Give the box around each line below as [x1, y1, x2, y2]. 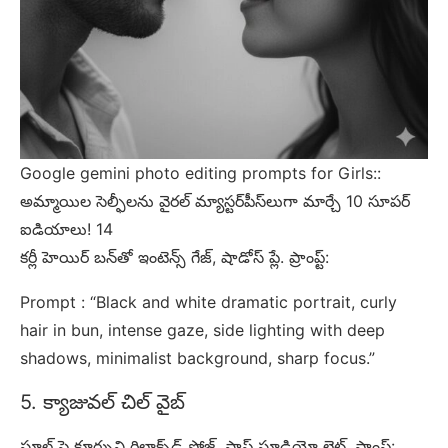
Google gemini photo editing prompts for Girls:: [20, 162, 381, 183]
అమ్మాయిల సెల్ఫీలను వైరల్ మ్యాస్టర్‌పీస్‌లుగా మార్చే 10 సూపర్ [20, 190, 410, 211]
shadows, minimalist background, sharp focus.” [20, 347, 375, 368]
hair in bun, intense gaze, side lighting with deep [20, 319, 385, 340]
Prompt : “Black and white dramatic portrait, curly [20, 291, 397, 312]
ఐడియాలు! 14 [20, 218, 113, 239]
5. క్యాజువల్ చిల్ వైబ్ [20, 389, 185, 414]
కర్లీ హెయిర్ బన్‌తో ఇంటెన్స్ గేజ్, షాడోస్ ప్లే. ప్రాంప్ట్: [20, 246, 329, 267]
